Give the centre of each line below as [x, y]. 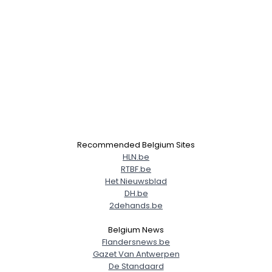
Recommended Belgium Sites [136, 145]
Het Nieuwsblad [136, 181]
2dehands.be [136, 206]
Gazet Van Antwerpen [136, 254]
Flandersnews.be [136, 242]
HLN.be [136, 157]
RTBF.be [136, 169]
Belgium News [136, 230]
